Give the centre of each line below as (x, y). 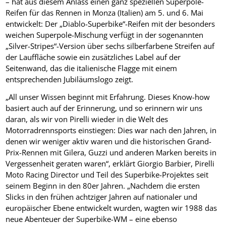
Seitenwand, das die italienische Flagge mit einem (92, 68)
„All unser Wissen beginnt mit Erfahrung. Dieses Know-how (108, 97)
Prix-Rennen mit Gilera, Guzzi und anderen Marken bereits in (111, 152)
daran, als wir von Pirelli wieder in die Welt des (87, 119)
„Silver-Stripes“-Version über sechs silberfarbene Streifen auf (110, 46)
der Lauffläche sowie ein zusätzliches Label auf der (93, 57)
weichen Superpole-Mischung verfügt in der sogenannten (105, 35)
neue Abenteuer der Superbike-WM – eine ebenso (92, 219)
